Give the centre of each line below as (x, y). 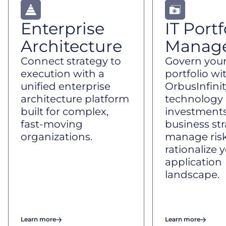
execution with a (63, 74)
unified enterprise (66, 86)
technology (194, 99)
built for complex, (65, 111)
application (193, 162)
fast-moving (52, 124)
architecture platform (75, 99)
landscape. (192, 175)
